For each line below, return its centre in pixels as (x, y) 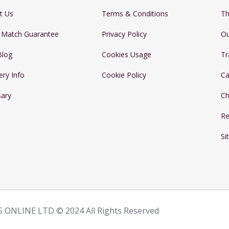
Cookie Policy (124, 75)
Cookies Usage (127, 54)
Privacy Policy (124, 34)
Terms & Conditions (135, 14)
